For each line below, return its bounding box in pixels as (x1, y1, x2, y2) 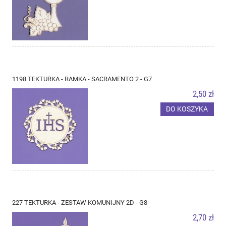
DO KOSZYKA (166, 105, 208, 114)
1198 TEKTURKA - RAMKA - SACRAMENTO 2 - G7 (12, 75, 152, 83)
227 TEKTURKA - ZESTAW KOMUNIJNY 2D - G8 (12, 198, 147, 206)
